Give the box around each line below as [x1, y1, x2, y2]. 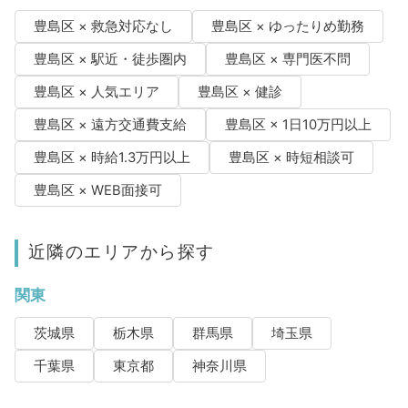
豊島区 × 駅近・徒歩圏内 [33, 51, 187, 68]
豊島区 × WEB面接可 [33, 182, 162, 199]
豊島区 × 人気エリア [33, 84, 159, 101]
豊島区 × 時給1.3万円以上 [33, 149, 190, 167]
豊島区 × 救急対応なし [33, 18, 173, 36]
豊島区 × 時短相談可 [228, 149, 354, 167]
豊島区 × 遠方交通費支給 [33, 117, 187, 134]
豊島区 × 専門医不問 [224, 51, 351, 68]
